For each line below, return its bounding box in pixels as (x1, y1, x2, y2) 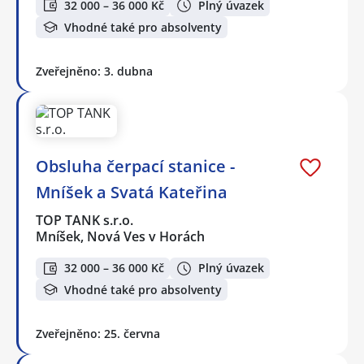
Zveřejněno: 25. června (36, 326, 160, 342)
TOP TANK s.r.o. (36, 210, 135, 229)
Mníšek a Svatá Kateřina (36, 180, 227, 203)
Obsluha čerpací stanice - (36, 154, 235, 177)
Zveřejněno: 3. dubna (36, 63, 153, 79)
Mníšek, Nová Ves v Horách (36, 227, 205, 245)
